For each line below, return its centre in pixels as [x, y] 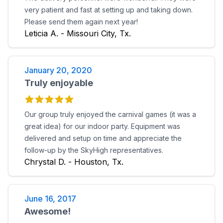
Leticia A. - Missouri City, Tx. [78, 33]
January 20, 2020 [58, 70]
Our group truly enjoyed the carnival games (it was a [110, 114]
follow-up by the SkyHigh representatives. [94, 150]
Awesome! [48, 211]
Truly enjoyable [59, 83]
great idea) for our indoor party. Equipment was [102, 126]
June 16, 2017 [50, 199]
